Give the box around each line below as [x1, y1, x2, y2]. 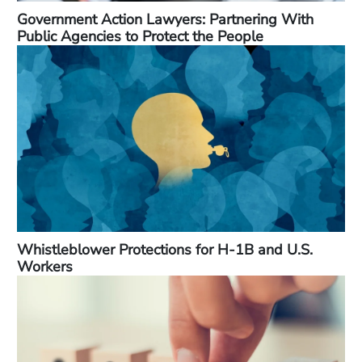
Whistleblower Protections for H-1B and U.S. [17, 240, 313, 260]
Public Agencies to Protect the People [17, 27, 263, 47]
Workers [17, 257, 73, 277]
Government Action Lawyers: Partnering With [17, 10, 314, 30]
